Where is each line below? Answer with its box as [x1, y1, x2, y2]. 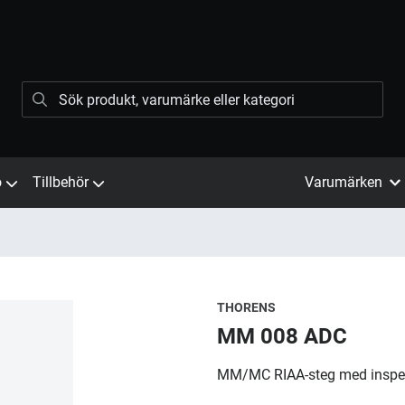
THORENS [217, 300, 276, 315]
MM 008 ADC [217, 324, 347, 349]
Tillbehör [33, 174, 89, 191]
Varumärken [305, 174, 382, 191]
